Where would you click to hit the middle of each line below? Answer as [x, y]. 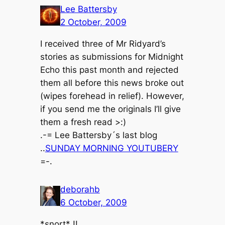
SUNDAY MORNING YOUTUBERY [111, 148]
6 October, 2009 [93, 202]
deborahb [80, 189]
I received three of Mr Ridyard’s [103, 43]
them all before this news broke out [112, 83]
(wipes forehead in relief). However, [112, 96]
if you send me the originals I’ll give [110, 109]
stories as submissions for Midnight [111, 57]
